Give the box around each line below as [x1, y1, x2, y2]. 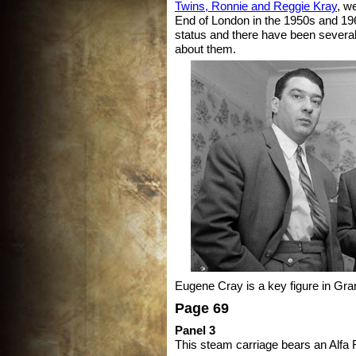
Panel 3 [175, 323, 215, 337]
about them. [175, 42, 236, 56]
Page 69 [175, 299, 229, 316]
